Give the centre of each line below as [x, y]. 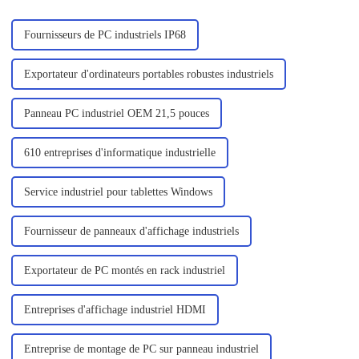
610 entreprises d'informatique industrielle [119, 152]
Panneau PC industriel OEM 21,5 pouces [116, 113]
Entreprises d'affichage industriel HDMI [115, 309]
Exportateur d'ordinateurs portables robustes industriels [148, 74]
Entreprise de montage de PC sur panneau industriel [141, 349]
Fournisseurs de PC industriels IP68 [105, 34]
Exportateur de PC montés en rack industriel [124, 270]
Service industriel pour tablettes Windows [118, 192]
